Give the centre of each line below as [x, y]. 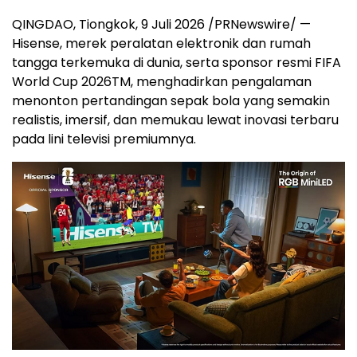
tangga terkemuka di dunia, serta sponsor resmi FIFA [177, 63]
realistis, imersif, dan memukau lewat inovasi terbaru [175, 120]
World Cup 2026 [62, 82]
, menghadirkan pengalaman [221, 82]
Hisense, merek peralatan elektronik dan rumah [161, 44]
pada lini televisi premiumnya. [104, 139]
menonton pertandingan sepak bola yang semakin [171, 101]
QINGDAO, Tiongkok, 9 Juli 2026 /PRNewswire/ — [161, 25]
